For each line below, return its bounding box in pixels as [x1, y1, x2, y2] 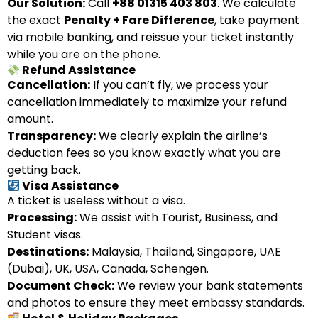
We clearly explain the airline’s [96, 128, 268, 144]
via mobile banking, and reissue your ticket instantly [7, 29, 294, 45]
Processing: [7, 209, 77, 226]
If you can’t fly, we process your [90, 77, 268, 93]
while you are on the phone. [7, 46, 160, 62]
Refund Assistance [20, 62, 136, 78]
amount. [7, 111, 53, 127]
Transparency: [7, 128, 96, 144]
